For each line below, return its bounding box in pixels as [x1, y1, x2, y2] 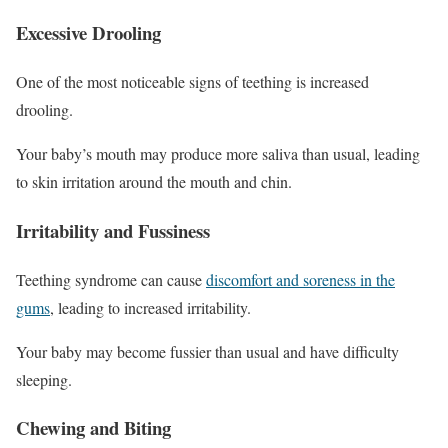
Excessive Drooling [16, 19, 161, 47]
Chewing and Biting [16, 414, 171, 442]
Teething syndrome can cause [16, 268, 206, 290]
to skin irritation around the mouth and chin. [16, 171, 292, 193]
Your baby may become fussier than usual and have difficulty [16, 340, 399, 362]
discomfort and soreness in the [206, 268, 395, 290]
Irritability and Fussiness [16, 216, 210, 244]
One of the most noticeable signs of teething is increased [16, 71, 369, 93]
